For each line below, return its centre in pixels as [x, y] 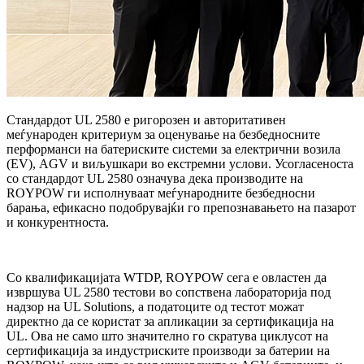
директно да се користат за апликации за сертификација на [170, 321]
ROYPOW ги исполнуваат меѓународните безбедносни [161, 193]
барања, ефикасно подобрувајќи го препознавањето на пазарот [181, 207]
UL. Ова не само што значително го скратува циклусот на [167, 336]
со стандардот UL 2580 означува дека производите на [155, 178]
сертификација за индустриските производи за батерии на [168, 350]
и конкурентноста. [58, 222]
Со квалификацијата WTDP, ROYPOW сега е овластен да [167, 277]
